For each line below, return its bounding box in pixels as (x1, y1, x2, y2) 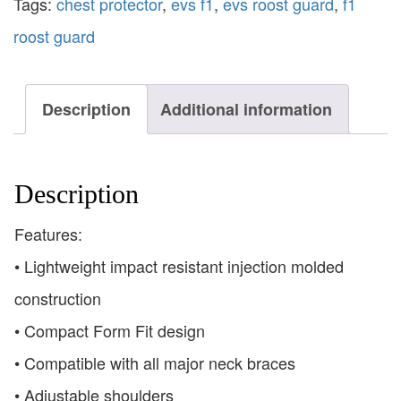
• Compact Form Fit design (14, 318, 205, 342)
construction (14, 286, 101, 310)
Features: (14, 221, 82, 245)
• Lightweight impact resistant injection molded (14, 253, 344, 277)
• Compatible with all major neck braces (14, 350, 295, 374)
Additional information (160, 97, 332, 121)
